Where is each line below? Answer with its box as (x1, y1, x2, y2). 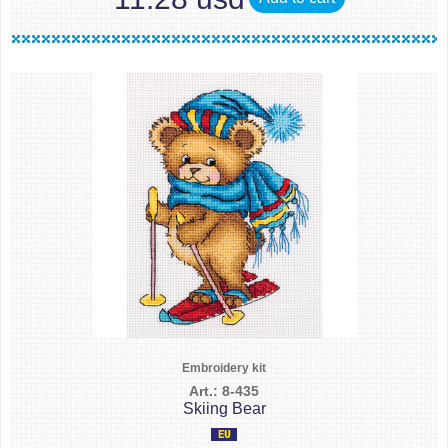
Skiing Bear (182, 400, 266, 417)
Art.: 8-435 (189, 383, 259, 399)
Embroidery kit (182, 361, 266, 375)
